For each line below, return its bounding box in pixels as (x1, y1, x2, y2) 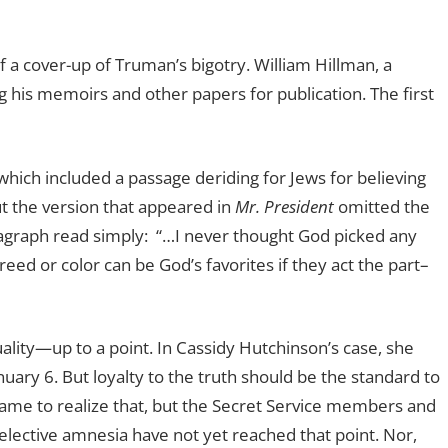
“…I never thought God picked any (155, 223, 417, 247)
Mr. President (234, 194, 334, 218)
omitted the (333, 194, 430, 218)
